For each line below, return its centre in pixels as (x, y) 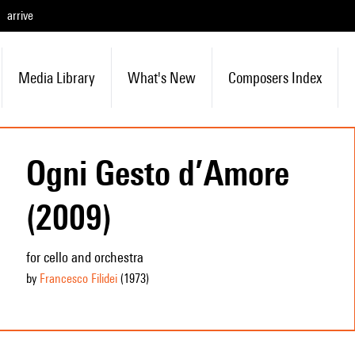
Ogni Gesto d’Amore (157, 173)
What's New (161, 78)
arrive (20, 15)
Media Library (56, 78)
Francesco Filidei (78, 279)
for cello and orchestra (84, 257)
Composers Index (275, 78)
